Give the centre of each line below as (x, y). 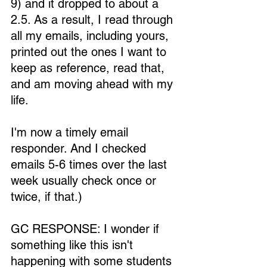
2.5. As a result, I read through (94, 20)
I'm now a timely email (71, 132)
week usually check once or (85, 181)
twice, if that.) (46, 197)
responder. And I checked (80, 148)
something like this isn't (74, 245)
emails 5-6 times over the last (91, 164)
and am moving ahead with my (94, 84)
